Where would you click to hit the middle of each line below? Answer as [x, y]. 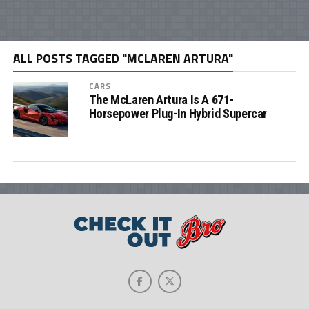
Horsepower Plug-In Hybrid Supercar [178, 113]
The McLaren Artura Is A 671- [161, 100]
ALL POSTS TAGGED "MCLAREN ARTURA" [123, 58]
